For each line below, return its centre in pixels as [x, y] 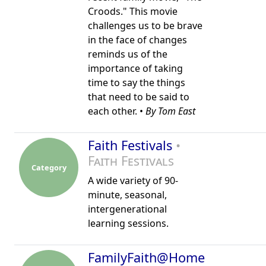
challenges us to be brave [145, 26]
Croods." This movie [133, 11]
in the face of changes [137, 40]
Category [49, 167]
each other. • [117, 111]
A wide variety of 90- [133, 180]
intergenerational [127, 209]
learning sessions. [128, 223]
